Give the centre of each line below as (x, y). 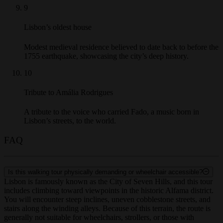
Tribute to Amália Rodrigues (68, 101)
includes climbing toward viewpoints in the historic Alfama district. (109, 199)
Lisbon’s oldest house (58, 36)
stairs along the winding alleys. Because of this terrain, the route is (107, 217)
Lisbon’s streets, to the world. (70, 130)
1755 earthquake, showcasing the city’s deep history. (106, 65)
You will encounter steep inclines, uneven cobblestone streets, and (107, 208)
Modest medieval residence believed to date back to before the (121, 56)
